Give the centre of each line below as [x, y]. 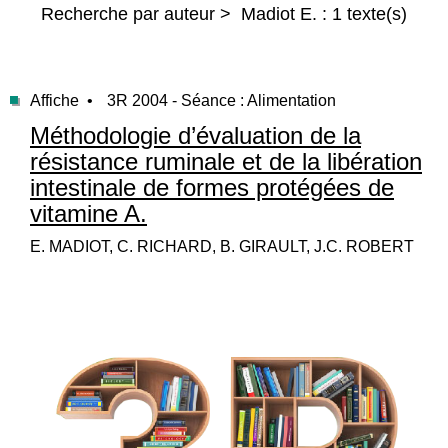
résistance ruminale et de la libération [226, 161]
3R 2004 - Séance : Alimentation [221, 100]
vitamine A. [88, 213]
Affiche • [61, 100]
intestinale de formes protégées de [212, 187]
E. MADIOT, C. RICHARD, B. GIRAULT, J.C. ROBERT [222, 246]
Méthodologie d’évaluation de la [195, 135]
